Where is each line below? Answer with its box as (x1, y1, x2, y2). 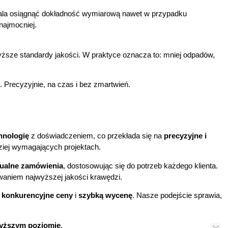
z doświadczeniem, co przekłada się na (29, 131, 164, 140)
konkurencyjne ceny (2, 191, 73, 200)
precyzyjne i (164, 131, 207, 140)
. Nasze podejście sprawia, (132, 191, 222, 200)
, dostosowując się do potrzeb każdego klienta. (63, 161, 218, 170)
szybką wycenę (78, 191, 132, 200)
